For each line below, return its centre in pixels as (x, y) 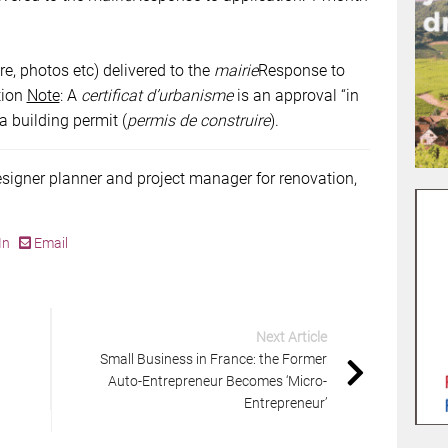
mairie (235, 70)
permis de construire (198, 120)
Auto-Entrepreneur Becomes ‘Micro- (218, 380)
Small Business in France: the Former (214, 358)
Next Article (292, 336)
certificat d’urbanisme (156, 95)
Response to (301, 70)
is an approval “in (295, 95)
